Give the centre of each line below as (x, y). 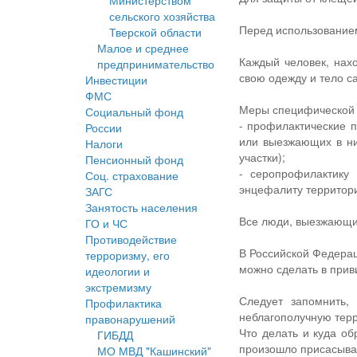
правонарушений (130, 319)
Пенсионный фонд (134, 160)
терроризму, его (127, 255)
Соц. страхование (132, 176)
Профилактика (124, 303)
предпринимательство (156, 64)
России (104, 128)
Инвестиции (116, 80)
